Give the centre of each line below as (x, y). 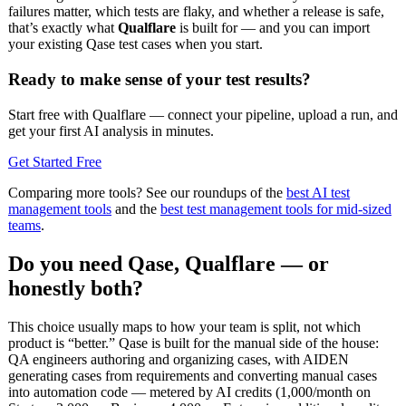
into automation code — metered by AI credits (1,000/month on (189, 391)
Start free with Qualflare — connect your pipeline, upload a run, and (203, 114)
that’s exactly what (63, 28)
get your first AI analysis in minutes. (111, 130)
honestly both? (76, 288)
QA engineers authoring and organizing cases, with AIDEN (179, 359)
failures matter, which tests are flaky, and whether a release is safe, (196, 12)
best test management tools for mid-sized (276, 208)
